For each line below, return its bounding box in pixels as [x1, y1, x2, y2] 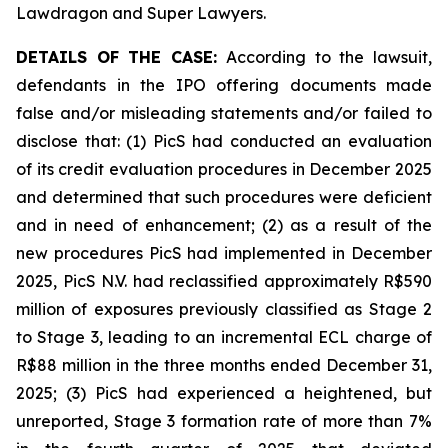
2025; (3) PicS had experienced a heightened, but [16, 383, 432, 403]
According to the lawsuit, [226, 47, 433, 67]
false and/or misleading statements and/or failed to [16, 103, 432, 123]
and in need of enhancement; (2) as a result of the [16, 215, 432, 235]
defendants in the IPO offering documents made [16, 75, 432, 95]
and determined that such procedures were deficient [16, 187, 432, 207]
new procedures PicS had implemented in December [16, 243, 432, 263]
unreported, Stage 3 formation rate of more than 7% [16, 411, 432, 431]
